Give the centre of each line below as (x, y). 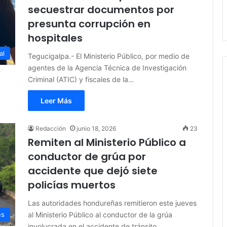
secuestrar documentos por (101, 10)
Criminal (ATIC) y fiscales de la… (81, 80)
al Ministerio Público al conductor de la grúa (100, 215)
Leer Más (56, 101)
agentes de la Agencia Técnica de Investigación (107, 68)
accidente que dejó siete (93, 171)
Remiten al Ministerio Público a (107, 143)
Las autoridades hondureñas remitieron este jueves (112, 203)
